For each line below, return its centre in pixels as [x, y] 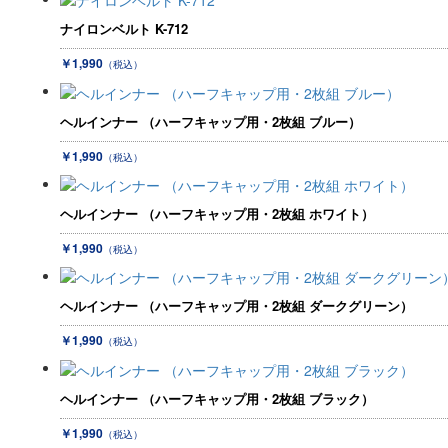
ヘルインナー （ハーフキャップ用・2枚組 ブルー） [210, 121]
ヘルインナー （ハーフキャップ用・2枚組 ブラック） [217, 398]
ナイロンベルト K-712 [124, 29]
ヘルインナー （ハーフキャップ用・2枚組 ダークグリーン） [236, 306]
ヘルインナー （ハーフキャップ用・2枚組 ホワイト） [217, 213]
